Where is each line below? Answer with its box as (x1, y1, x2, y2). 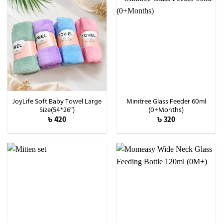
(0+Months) (148, 104, 184, 115)
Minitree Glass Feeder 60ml (126, 96, 206, 107)
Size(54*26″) (39, 104, 75, 115)
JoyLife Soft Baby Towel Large (12, 96, 102, 107)
